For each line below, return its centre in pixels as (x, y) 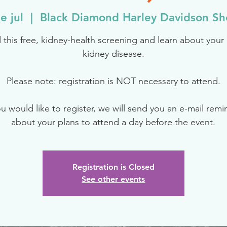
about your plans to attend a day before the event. (113, 122)
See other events (113, 179)
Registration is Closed (113, 167)
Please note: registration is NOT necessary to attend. (113, 81)
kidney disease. (113, 54)
